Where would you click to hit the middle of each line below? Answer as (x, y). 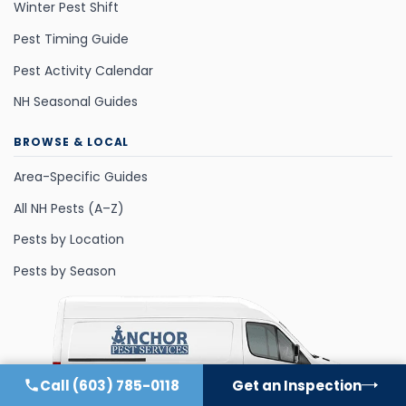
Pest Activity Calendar (83, 70)
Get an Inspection (296, 385)
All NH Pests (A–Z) (69, 208)
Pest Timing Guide (71, 39)
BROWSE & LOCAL (72, 141)
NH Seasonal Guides (76, 102)
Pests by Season (65, 271)
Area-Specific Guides (81, 176)
